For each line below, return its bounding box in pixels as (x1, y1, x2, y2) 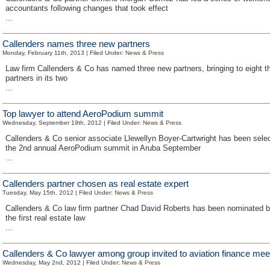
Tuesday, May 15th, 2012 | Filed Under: (2, 189, 115, 196)
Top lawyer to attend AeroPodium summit (2, 108, 163, 119)
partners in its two (5, 74, 67, 83)
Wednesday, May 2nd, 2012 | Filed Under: (2, 259, 122, 266)
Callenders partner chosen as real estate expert (2, 178, 189, 189)
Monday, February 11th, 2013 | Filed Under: (2, 49, 125, 56)
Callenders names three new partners (2, 39, 150, 49)
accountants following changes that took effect (5, 4, 168, 13)
